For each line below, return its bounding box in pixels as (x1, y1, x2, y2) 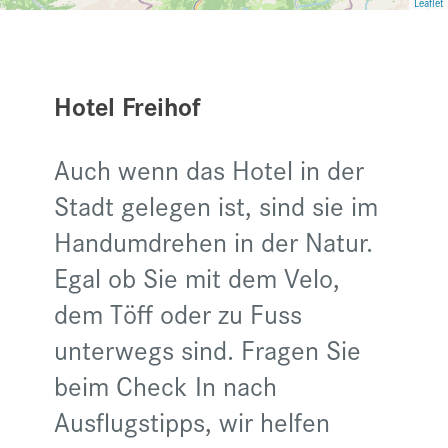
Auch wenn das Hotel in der (54, 148, 364, 190)
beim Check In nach (54, 364, 277, 406)
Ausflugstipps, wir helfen (54, 400, 330, 442)
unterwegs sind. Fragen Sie (54, 328, 361, 370)
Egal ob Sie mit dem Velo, (54, 256, 340, 298)
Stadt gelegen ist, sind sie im (54, 184, 378, 226)
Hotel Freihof (54, 86, 201, 125)
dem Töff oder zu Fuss (54, 292, 302, 334)
